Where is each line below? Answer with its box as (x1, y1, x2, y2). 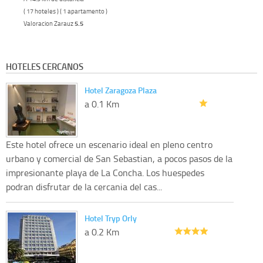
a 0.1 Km (85, 97, 119, 110)
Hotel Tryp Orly (85, 212, 137, 224)
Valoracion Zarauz (23, 18, 75, 28)
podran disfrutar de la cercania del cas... (6, 180, 162, 193)
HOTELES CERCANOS (6, 59, 83, 73)
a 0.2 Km (85, 225, 119, 238)
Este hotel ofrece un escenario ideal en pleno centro (6, 137, 213, 151)
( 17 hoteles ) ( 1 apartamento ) (23, 6, 107, 15)
